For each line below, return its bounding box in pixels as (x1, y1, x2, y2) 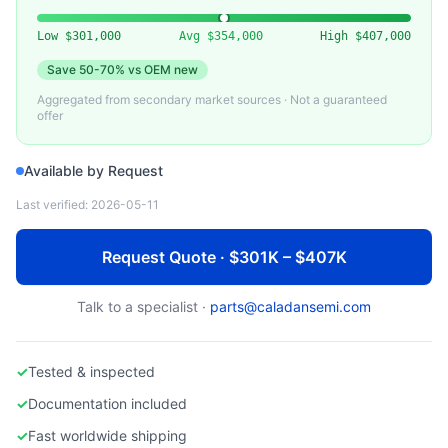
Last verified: (16, 197, 91, 212)
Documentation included (28, 395, 187, 412)
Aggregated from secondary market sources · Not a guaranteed (37, 92, 387, 107)
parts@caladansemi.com (210, 298, 371, 315)
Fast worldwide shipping (28, 427, 187, 444)
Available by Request (24, 162, 163, 179)
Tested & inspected (28, 363, 155, 380)
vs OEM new (125, 62, 198, 77)
